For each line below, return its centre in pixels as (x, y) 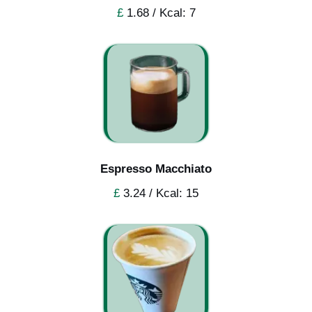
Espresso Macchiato (156, 169)
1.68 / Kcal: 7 (159, 13)
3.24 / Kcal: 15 (159, 193)
